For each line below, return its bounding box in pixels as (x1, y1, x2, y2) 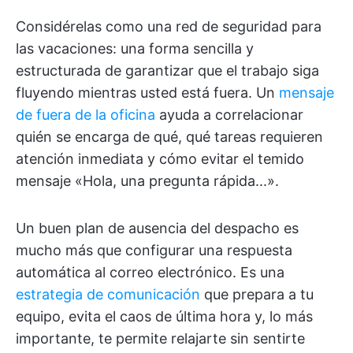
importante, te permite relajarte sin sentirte (16, 330, 305, 347)
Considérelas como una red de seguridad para (16, 18, 321, 35)
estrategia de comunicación (16, 286, 200, 303)
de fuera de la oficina (16, 106, 155, 123)
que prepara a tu (200, 286, 314, 303)
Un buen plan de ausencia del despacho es (16, 220, 299, 236)
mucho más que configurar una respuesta (16, 242, 292, 258)
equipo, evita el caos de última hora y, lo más (16, 308, 313, 325)
